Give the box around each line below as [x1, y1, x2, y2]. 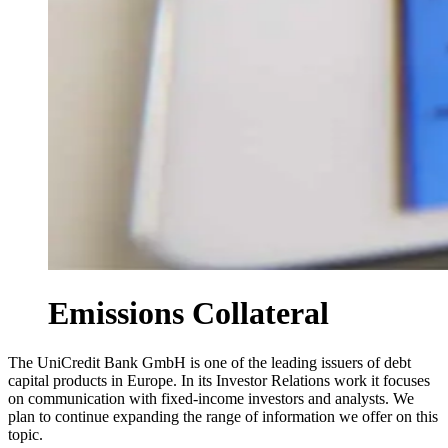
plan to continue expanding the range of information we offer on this [8, 407, 438, 425]
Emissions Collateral [48, 295, 329, 332]
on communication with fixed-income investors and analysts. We [8, 389, 414, 407]
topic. [8, 425, 43, 443]
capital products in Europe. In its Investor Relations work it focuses [8, 371, 430, 389]
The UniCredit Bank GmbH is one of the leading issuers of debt [8, 353, 411, 371]
